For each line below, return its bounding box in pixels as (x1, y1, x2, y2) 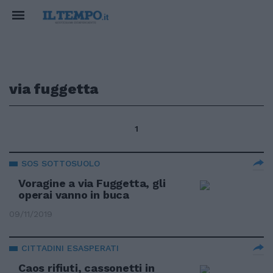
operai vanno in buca (18, 188, 130, 201)
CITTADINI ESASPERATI (21, 243, 119, 253)
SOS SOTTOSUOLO (21, 158, 100, 168)
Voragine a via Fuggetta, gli (18, 177, 166, 190)
